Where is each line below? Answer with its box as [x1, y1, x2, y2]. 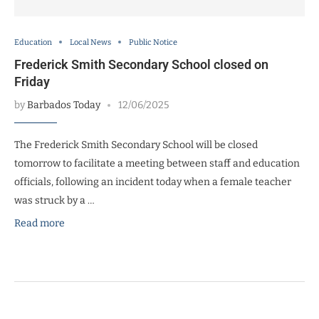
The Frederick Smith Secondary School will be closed [14, 138, 258, 151]
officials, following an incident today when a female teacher [14, 175, 291, 188]
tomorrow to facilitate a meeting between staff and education [14, 157, 300, 169]
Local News [70, 37, 111, 47]
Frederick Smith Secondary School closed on [14, 56, 268, 72]
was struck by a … [14, 194, 95, 206]
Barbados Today [27, 98, 100, 111]
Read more [14, 216, 65, 229]
